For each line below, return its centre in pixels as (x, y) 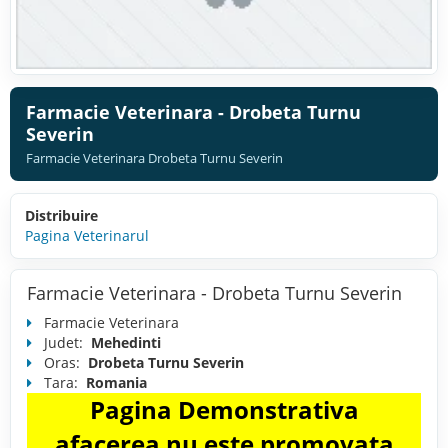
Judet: (65, 342)
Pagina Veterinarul (87, 235)
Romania (116, 382)
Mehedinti (126, 342)
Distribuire (61, 215)
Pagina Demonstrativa (224, 409)
